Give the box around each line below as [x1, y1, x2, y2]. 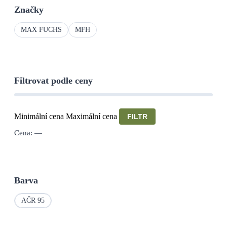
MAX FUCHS [21, 25, 62, 33]
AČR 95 [21, 196, 45, 204]
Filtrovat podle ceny [14, 75, 93, 86]
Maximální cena [66, 111, 117, 121]
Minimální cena [14, 111, 64, 121]
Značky [14, 4, 44, 15]
